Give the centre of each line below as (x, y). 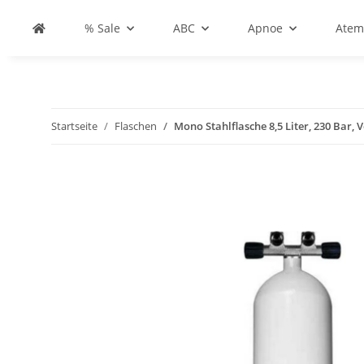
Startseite (74, 126)
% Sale (102, 28)
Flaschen (136, 126)
